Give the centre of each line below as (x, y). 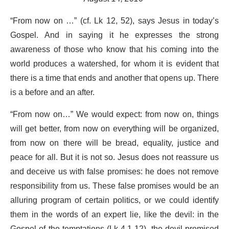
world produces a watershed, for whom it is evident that (114, 64)
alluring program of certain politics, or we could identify (114, 201)
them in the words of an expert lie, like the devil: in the (114, 215)
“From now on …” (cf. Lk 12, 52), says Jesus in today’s (114, 21)
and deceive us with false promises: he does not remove (114, 172)
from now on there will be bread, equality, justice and (114, 143)
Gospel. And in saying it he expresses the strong (114, 36)
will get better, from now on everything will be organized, (114, 129)
